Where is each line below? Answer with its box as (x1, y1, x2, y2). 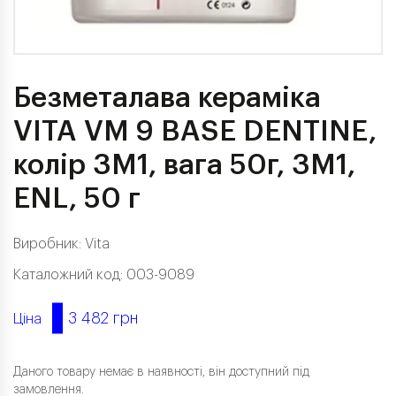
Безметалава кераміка (13, 84, 321, 112)
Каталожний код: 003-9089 (13, 268, 194, 282)
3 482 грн (64, 310, 138, 327)
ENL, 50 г (13, 185, 141, 213)
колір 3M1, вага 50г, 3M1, (13, 151, 355, 179)
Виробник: (13, 237, 85, 251)
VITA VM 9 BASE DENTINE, (13, 118, 377, 146)
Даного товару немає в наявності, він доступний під (13, 366, 309, 378)
